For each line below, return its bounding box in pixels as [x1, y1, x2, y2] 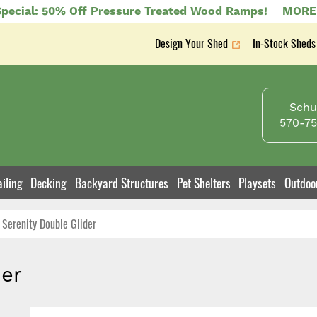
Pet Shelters [176, 173, 231, 192]
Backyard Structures [75, 173, 168, 192]
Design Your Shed [155, 34, 228, 52]
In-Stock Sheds [253, 34, 316, 52]
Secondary [134, 47, 243, 72]
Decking [30, 173, 67, 192]
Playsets [238, 173, 277, 192]
